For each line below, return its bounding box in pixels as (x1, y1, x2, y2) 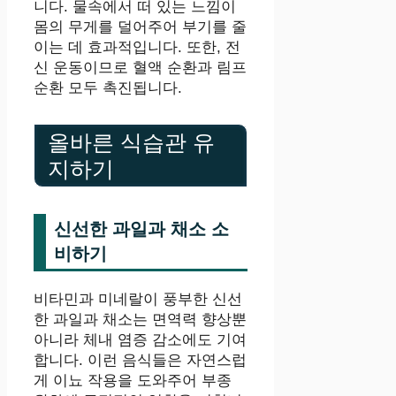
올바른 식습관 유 (48, 129, 215, 155)
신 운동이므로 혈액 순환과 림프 (34, 58, 247, 76)
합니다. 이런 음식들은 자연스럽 (34, 351, 247, 369)
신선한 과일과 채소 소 (54, 218, 229, 239)
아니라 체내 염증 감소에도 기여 (34, 331, 247, 348)
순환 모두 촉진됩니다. (34, 79, 182, 96)
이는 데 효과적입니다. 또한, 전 (34, 38, 240, 56)
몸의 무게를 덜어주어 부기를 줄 (34, 18, 247, 35)
